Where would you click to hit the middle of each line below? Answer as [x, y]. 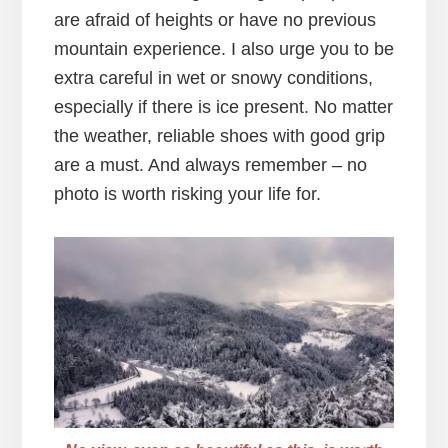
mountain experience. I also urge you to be [223, 49]
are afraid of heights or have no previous [214, 20]
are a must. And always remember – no [210, 165]
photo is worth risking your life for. [187, 194]
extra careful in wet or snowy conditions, [213, 78]
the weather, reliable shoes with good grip [219, 136]
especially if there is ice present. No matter [223, 107]
